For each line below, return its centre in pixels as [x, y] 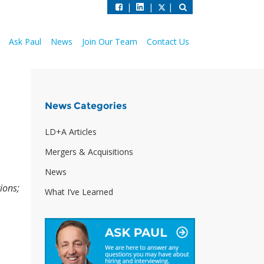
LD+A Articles [71, 132]
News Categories [86, 106]
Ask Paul [25, 42]
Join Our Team [110, 42]
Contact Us [168, 42]
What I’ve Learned [79, 192]
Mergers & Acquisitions [89, 152]
